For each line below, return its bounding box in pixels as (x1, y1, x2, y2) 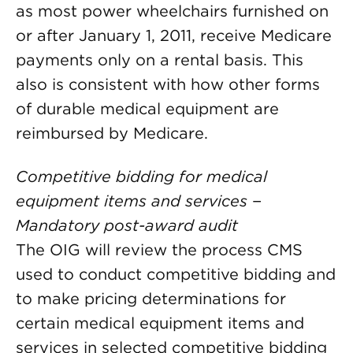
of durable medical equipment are (16, 99, 279, 118)
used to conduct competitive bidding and (16, 265, 336, 284)
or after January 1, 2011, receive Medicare (16, 26, 332, 45)
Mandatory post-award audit (16, 216, 238, 235)
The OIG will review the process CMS (16, 240, 303, 259)
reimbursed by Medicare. (16, 124, 208, 143)
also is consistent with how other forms (16, 75, 320, 94)
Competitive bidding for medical (16, 167, 267, 186)
